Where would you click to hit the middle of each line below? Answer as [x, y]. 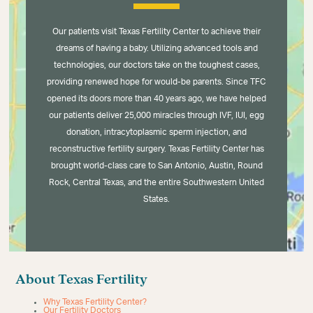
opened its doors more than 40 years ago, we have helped [156, 98]
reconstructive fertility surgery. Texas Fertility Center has [156, 148]
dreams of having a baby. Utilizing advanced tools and [156, 48]
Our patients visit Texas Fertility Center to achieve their [156, 31]
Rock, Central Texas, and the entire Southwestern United [156, 182]
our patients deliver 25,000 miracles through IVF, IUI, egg [156, 115]
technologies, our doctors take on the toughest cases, [156, 65]
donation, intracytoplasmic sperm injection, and [156, 132]
